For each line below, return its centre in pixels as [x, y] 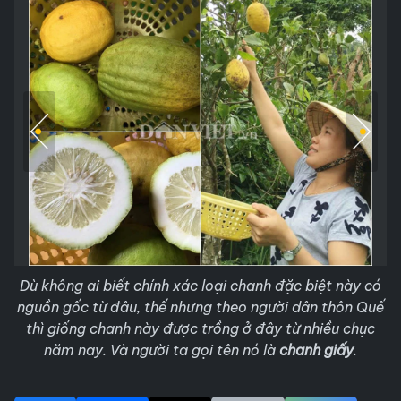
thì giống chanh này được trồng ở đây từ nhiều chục [200, 328]
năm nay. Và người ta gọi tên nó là [160, 350]
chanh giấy [315, 350]
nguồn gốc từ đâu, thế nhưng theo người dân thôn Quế [200, 307]
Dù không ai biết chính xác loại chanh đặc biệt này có [200, 286]
